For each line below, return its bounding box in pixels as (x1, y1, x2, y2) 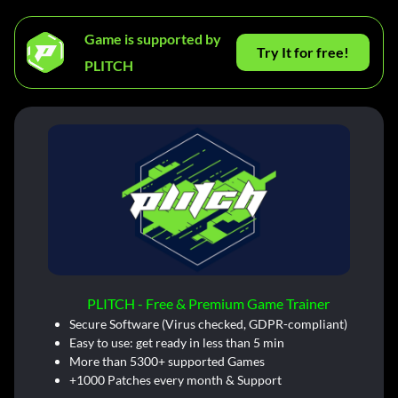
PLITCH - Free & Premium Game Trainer (86, 295, 330, 313)
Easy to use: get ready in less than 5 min (68, 335, 284, 351)
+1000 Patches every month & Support (68, 372, 282, 388)
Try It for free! (257, 44, 349, 61)
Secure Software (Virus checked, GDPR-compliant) (68, 316, 347, 332)
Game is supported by (84, 30, 221, 48)
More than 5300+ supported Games (68, 354, 265, 370)
